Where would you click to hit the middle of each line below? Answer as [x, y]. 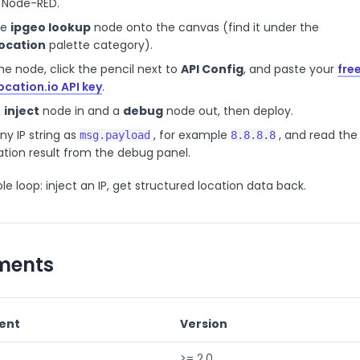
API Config [212, 69]
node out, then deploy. [228, 111]
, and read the [318, 135]
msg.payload [115, 135]
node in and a [81, 111]
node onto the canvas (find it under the [205, 27]
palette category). [99, 45]
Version [204, 324]
